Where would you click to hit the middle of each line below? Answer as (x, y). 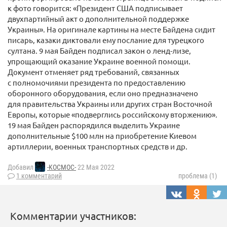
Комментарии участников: (73, 216)
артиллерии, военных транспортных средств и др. (98, 146)
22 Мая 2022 (95, 167)
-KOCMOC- (62, 167)
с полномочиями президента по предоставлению (97, 83)
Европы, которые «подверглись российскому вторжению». (112, 115)
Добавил (21, 167)
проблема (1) (198, 176)
